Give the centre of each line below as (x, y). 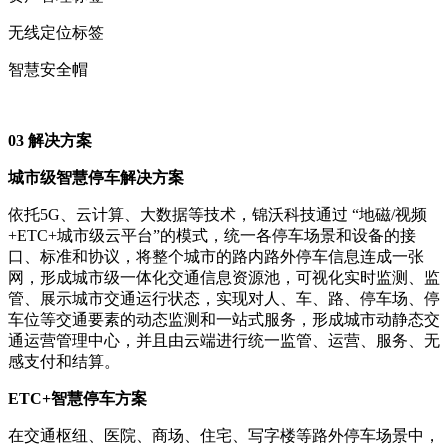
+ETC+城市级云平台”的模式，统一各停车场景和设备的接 (212, 235)
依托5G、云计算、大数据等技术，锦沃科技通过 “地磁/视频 (217, 214)
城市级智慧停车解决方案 (96, 177)
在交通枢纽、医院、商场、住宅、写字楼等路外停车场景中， (224, 435)
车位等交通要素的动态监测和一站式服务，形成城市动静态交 (224, 319)
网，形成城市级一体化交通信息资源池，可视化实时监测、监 (224, 277)
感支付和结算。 (64, 361)
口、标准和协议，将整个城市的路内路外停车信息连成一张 (216, 256)
